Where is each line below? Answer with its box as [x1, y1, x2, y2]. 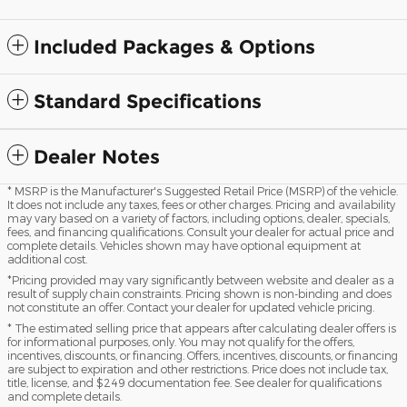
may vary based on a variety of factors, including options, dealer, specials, [7, 211, 390, 224]
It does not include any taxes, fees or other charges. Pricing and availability [7, 197, 395, 211]
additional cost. [7, 252, 87, 265]
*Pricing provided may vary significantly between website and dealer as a [7, 273, 394, 286]
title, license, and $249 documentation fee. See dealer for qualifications [7, 375, 382, 389]
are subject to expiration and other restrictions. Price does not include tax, [7, 362, 388, 375]
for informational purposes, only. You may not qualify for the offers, [7, 334, 354, 348]
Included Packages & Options [34, 35, 315, 58]
